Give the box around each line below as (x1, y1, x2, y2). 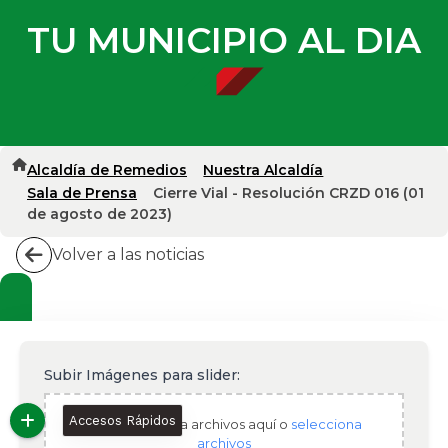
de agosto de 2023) (27, 204, 172, 223)
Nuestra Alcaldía (203, 160, 324, 179)
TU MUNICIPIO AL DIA (27, 18, 421, 62)
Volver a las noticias (52, 244, 204, 264)
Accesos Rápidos (68, 413, 176, 428)
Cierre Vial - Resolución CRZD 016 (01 (153, 183, 425, 202)
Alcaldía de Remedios (27, 160, 187, 179)
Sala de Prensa (27, 183, 137, 202)
